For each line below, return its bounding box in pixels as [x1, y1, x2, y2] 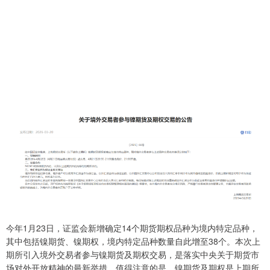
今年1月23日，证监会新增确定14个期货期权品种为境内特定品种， [6, 222, 258, 234]
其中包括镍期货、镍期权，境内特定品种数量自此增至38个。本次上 [6, 235, 260, 248]
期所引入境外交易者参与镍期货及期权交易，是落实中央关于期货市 [6, 248, 259, 261]
